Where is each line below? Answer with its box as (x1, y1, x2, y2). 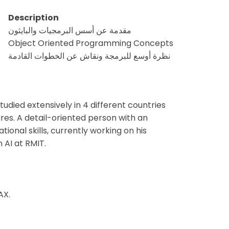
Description (8, 11, 59, 24)
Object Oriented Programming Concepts (8, 37, 173, 49)
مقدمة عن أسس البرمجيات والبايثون (8, 24, 131, 36)
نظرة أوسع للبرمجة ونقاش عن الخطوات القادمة (8, 50, 170, 62)
